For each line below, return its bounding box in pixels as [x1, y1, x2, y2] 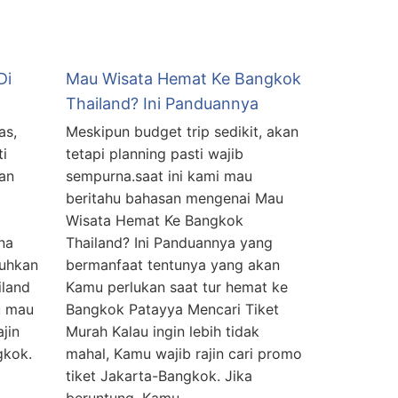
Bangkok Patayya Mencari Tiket [66, 300, 279, 319]
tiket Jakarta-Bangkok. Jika [66, 367, 252, 386]
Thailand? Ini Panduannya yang [66, 234, 273, 252]
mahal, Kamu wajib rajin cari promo [66, 345, 302, 363]
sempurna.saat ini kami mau [66, 167, 252, 186]
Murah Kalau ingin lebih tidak [66, 322, 259, 341]
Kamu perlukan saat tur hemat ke [66, 278, 288, 297]
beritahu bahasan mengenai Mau [66, 189, 283, 208]
